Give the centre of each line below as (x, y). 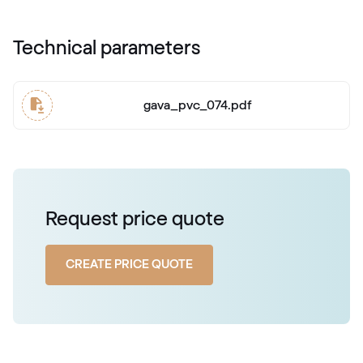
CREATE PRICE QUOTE (129, 265)
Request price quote (135, 220)
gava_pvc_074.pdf (197, 106)
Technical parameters (107, 49)
